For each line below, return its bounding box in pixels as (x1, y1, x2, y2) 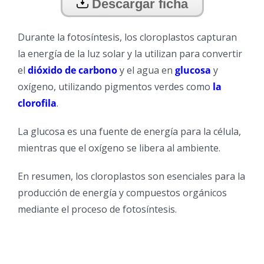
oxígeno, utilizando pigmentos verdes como (18, 80, 213, 94)
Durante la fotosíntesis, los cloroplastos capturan (18, 31, 237, 44)
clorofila (18, 97, 57, 110)
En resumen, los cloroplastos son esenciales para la (18, 170, 245, 183)
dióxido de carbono (28, 64, 117, 77)
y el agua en (117, 64, 175, 77)
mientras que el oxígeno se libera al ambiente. (18, 141, 220, 155)
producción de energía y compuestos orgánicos (18, 186, 227, 200)
